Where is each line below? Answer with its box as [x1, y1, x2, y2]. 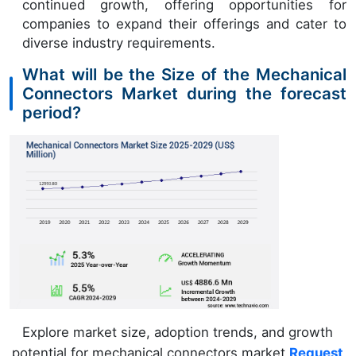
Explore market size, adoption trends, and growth [22, 323, 334, 340]
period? [22, 102, 81, 122]
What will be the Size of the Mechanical [22, 64, 346, 84]
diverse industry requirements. [22, 34, 215, 51]
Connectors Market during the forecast [22, 83, 346, 103]
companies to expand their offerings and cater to [22, 15, 346, 32]
